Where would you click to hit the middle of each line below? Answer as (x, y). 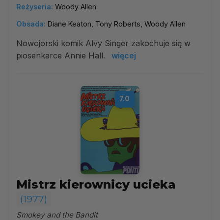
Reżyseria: (35, 7)
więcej (124, 55)
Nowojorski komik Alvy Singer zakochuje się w (103, 43)
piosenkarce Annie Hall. (62, 55)
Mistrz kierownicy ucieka (96, 184)
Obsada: (31, 24)
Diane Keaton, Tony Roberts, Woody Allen (117, 24)
